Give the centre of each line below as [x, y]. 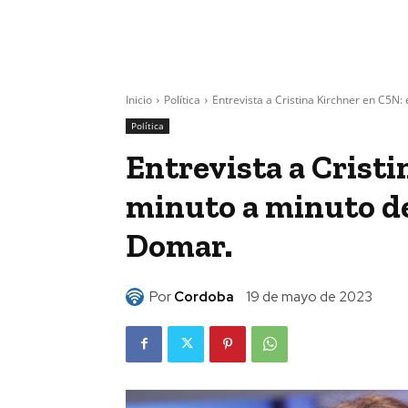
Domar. [179, 246]
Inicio [139, 100]
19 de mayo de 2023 [309, 297]
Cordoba [204, 297]
